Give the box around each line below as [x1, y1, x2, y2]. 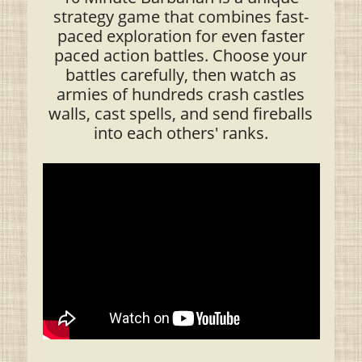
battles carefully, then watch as [65, 64, 297, 86]
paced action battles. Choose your [54, 44, 308, 66]
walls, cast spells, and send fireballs [48, 103, 314, 124]
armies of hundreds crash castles [57, 83, 305, 105]
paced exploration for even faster [57, 25, 305, 47]
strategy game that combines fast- [53, 6, 309, 27]
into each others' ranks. [93, 122, 268, 144]
